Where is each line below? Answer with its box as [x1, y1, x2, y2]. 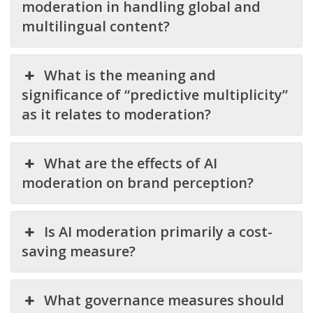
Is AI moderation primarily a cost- [44, 222, 273, 241]
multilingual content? [22, 17, 170, 36]
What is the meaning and [44, 66, 217, 85]
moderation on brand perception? [22, 173, 254, 192]
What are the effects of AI [44, 154, 218, 173]
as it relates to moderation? [22, 105, 211, 124]
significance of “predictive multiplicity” [22, 85, 288, 104]
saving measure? [22, 242, 136, 261]
